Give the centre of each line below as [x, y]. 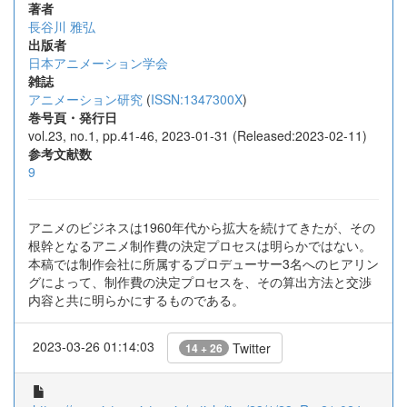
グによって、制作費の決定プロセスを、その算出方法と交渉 [200, 282]
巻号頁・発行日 [73, 117]
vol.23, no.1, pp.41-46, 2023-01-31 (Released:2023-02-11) [198, 135]
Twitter [250, 348]
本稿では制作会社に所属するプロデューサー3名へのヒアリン [203, 263]
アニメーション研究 [85, 99]
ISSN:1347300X [197, 99]
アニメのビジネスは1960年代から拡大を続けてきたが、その [202, 227]
